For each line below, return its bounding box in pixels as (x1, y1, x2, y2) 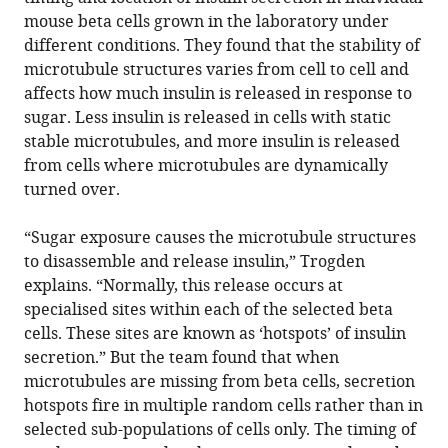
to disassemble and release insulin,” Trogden (24, 250, 366, 274)
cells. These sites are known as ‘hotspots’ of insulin (24, 322, 407, 346)
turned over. (24, 178, 121, 202)
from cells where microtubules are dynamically (24, 154, 389, 178)
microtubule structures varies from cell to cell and (24, 58, 410, 82)
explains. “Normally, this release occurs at (24, 274, 344, 298)
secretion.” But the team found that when (24, 346, 340, 370)
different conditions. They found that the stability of (24, 34, 421, 58)
